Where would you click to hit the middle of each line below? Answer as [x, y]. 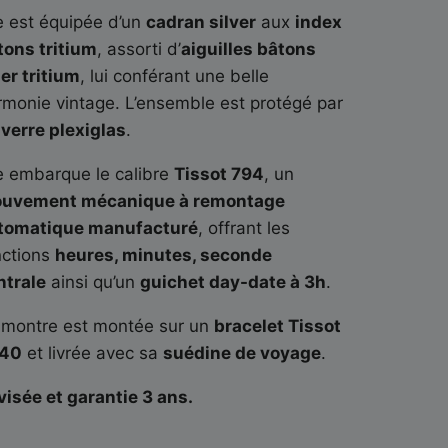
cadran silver [200, 21]
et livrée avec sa [92, 352]
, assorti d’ [138, 48]
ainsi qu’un [92, 281]
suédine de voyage [241, 352]
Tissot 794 [218, 173]
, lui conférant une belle [174, 75]
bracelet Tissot [277, 325]
